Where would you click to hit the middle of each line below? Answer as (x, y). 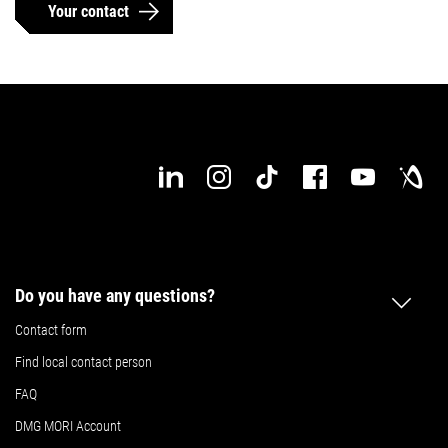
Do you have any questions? (115, 295)
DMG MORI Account (68, 425)
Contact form (51, 329)
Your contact (88, 11)
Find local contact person (83, 361)
